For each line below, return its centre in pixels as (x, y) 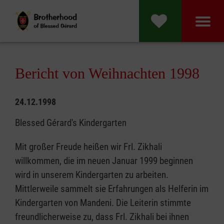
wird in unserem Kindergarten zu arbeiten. (92, 175)
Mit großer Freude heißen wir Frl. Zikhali (88, 147)
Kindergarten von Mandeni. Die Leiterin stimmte (103, 203)
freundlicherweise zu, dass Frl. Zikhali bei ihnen (102, 217)
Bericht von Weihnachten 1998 (107, 73)
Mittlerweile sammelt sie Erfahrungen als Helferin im (112, 189)
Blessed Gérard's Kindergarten (71, 123)
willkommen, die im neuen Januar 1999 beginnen (104, 161)
